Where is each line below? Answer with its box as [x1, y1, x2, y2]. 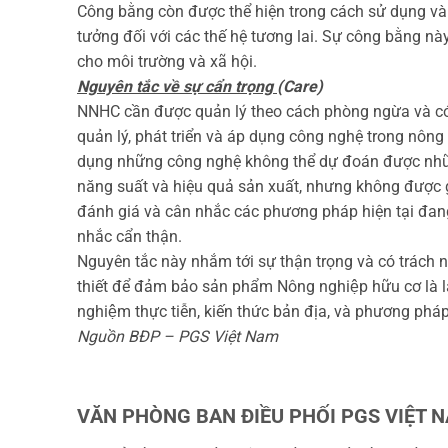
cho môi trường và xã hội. [77, 52, 257, 72]
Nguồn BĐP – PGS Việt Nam [77, 327, 278, 347]
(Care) [277, 77, 323, 97]
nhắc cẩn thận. [77, 227, 182, 247]
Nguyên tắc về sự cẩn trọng [77, 77, 277, 97]
